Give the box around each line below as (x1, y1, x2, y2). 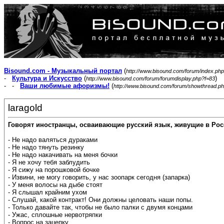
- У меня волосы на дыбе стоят (8, 181, 102, 189)
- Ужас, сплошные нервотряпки (8, 211, 102, 219)
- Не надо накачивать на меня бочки (8, 151, 117, 159)
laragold (8, 102, 42, 113)
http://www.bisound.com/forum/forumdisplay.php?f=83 (86, 75, 215, 81)
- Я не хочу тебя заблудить (8, 158, 90, 166)
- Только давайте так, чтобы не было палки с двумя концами (8, 203, 192, 211)
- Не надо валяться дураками (8, 136, 97, 144)
